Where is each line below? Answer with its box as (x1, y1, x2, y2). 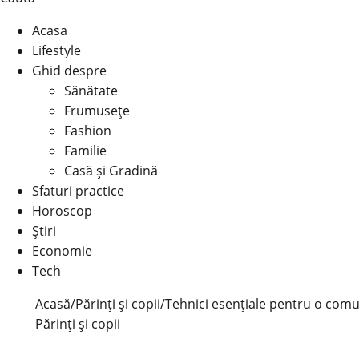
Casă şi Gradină (64, 162, 158, 179)
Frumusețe (64, 102, 130, 119)
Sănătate (64, 82, 118, 99)
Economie (32, 242, 92, 260)
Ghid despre (32, 62, 107, 79)
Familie (64, 142, 107, 159)
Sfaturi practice (32, 182, 124, 200)
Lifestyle (32, 42, 81, 59)
